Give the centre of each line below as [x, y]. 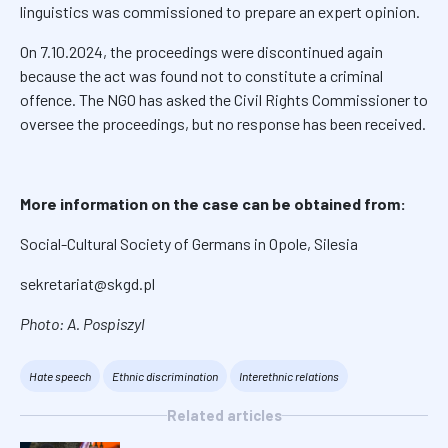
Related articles [224, 415]
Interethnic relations [289, 376]
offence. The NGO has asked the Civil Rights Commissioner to [224, 100]
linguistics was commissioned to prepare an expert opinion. [220, 12]
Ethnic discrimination [165, 376]
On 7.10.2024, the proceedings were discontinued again [201, 52]
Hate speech [60, 376]
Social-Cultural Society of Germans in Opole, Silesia [189, 244]
